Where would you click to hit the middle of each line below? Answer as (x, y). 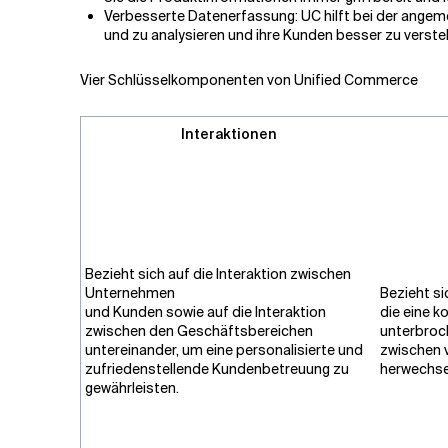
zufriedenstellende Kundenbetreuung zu (217, 369)
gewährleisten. (132, 388)
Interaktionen (228, 134)
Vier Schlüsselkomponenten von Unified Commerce (249, 80)
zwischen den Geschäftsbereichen (199, 331)
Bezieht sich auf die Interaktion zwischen (218, 274)
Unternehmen (130, 293)
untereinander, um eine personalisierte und (224, 350)
